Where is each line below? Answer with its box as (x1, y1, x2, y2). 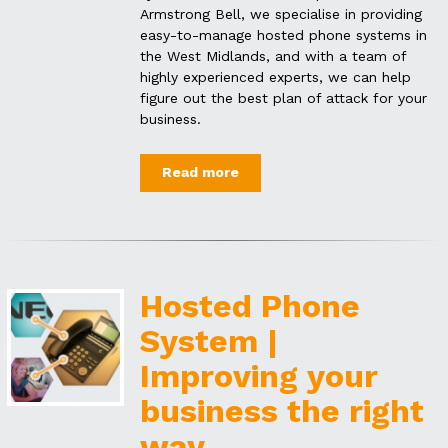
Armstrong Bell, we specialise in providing (140, 5, 423, 22)
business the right (140, 391, 425, 430)
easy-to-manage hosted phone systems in (140, 26, 428, 43)
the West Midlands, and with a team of (140, 47, 407, 64)
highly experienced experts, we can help (140, 68, 412, 85)
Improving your (140, 356, 379, 395)
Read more (161, 164, 239, 181)
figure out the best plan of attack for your (140, 89, 428, 106)
